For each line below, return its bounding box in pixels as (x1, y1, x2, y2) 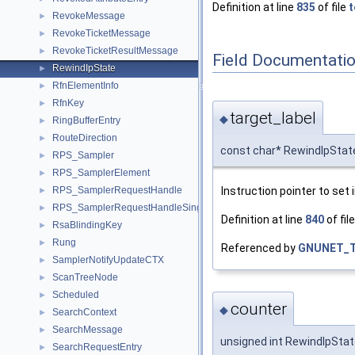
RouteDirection (52, 132, 117, 143)
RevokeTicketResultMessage (52, 45, 178, 56)
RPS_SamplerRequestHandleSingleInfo (52, 202, 226, 213)
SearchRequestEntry (52, 342, 142, 353)
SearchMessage (52, 324, 123, 335)
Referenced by (221, 241, 298, 254)
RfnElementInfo (52, 80, 119, 91)
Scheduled (52, 289, 99, 300)
